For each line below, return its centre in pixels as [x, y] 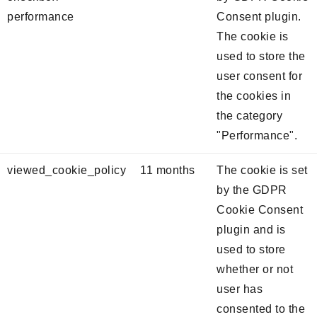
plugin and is [251, 229]
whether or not [255, 269]
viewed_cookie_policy [67, 170]
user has [240, 289]
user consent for [259, 76]
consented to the [261, 309]
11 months [168, 170]
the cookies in [254, 96]
